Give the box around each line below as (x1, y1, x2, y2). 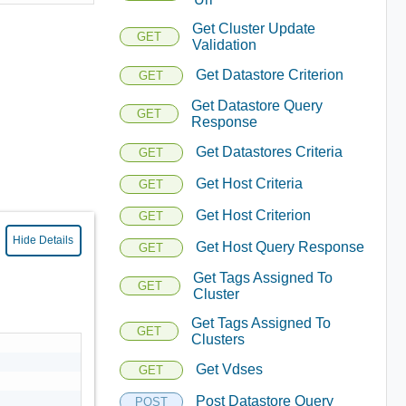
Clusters (191, 331, 246, 347)
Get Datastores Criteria (195, 144, 343, 159)
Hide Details (13, 234, 74, 246)
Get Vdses (195, 362, 263, 377)
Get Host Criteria (195, 176, 303, 191)
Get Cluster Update (192, 20, 316, 36)
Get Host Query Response (195, 239, 364, 255)
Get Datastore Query (190, 97, 323, 113)
